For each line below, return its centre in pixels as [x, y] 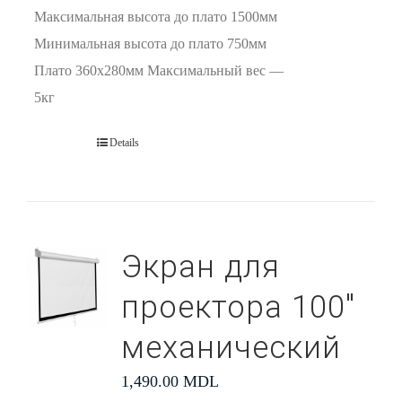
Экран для [200, 267]
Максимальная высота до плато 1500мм [155, 17]
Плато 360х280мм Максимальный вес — [158, 70]
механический [231, 348]
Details [124, 143]
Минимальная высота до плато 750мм [150, 44]
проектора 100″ [238, 307]
